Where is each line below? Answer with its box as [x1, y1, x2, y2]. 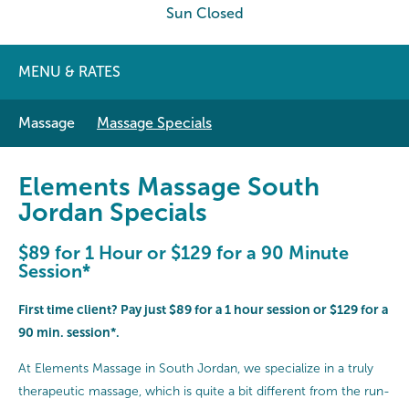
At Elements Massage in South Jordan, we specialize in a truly [18, 361, 373, 375]
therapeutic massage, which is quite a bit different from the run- [18, 383, 390, 398]
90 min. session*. [18, 324, 120, 340]
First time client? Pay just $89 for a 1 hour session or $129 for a [18, 301, 388, 317]
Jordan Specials [18, 198, 207, 226]
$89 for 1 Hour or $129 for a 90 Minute [18, 242, 349, 263]
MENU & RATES [18, 64, 121, 79]
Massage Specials [97, 115, 212, 131]
